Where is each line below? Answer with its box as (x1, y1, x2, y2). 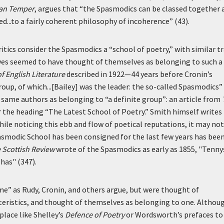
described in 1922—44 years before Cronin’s (65, 69, 212, 79)
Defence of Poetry (65, 209, 124, 219)
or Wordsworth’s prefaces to (124, 209, 223, 219)
